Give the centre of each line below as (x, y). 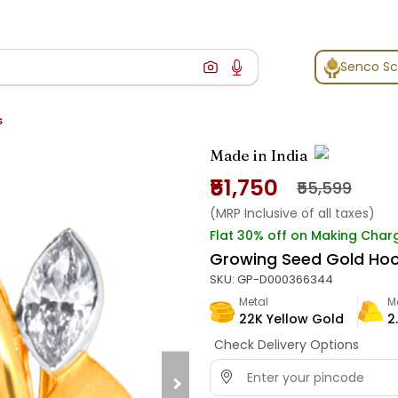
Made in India (259, 155)
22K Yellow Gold (291, 319)
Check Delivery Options (286, 345)
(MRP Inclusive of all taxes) (292, 214)
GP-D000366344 (285, 280)
